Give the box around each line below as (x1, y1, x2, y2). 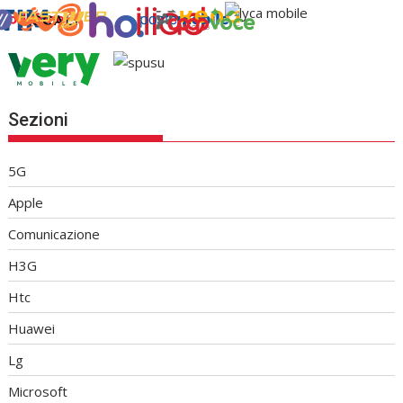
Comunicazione (8, 225, 101, 244)
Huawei (8, 319, 56, 338)
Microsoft (8, 382, 68, 401)
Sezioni (8, 109, 69, 131)
